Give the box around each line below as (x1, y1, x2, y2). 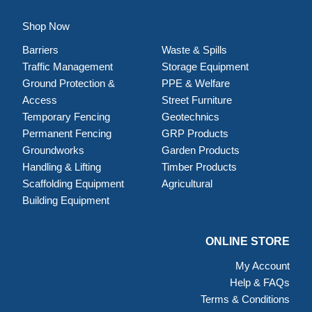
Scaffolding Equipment (22, 177, 124, 189)
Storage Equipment (161, 60, 251, 72)
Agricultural (161, 177, 212, 189)
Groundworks (22, 143, 84, 156)
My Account (235, 260, 290, 272)
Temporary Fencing (22, 110, 110, 123)
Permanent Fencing (22, 127, 111, 139)
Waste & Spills (161, 43, 230, 56)
